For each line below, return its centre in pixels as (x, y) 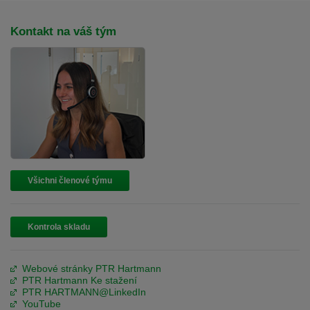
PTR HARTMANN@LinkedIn (84, 292)
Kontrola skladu (59, 227)
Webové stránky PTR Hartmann (92, 269)
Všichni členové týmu (70, 181)
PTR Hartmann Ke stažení (80, 281)
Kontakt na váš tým (63, 31)
